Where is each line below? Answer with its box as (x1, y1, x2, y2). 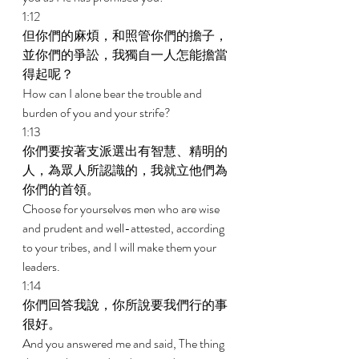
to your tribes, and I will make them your (22, 238, 219, 256)
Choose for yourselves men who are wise (22, 200, 222, 218)
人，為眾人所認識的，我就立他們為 (22, 161, 228, 179)
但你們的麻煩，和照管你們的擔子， (22, 26, 228, 45)
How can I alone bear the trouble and (22, 84, 204, 103)
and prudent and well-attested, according (22, 219, 227, 237)
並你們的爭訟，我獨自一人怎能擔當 (22, 46, 228, 64)
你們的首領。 (22, 180, 102, 199)
